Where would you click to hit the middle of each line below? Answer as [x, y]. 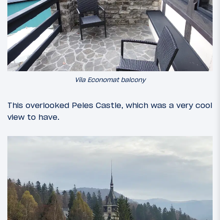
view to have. [33, 117]
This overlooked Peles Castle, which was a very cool [110, 105]
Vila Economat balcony [110, 80]
